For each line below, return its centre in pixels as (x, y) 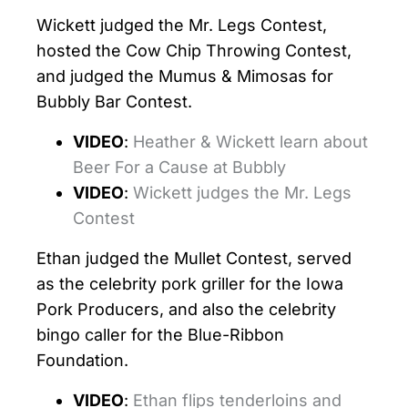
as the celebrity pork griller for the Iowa (190, 284)
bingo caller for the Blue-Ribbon (160, 335)
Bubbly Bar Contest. (114, 102)
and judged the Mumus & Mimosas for (185, 76)
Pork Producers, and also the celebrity (186, 309)
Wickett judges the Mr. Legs (242, 193)
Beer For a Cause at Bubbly (179, 167)
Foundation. (82, 360)
